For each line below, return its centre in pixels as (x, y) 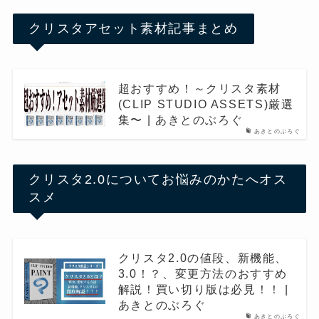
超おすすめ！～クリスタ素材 (199, 89)
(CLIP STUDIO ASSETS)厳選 (206, 104)
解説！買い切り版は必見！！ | (204, 289)
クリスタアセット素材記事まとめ (134, 28)
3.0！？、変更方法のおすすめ (203, 273)
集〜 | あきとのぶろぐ (181, 120)
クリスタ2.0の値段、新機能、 (203, 257)
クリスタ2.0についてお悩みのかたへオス (158, 180)
